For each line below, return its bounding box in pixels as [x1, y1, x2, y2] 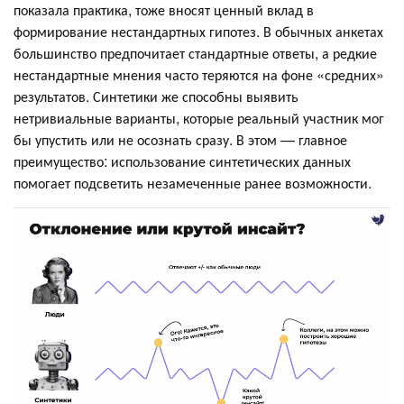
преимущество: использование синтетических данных [14, 150, 351, 171]
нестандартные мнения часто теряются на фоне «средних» [14, 63, 384, 85]
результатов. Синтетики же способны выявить [14, 85, 298, 106]
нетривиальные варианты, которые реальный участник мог [14, 106, 384, 128]
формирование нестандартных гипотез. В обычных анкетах [14, 20, 383, 41]
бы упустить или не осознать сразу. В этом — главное [14, 128, 347, 150]
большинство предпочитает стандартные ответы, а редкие [14, 41, 377, 63]
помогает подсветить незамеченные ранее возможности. [14, 171, 372, 193]
